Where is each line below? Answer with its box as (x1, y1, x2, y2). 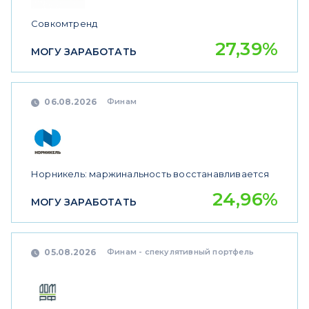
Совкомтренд (31, 18, 98, 29)
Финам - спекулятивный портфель (107, 246, 254, 257)
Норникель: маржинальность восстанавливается (31, 168, 270, 179)
